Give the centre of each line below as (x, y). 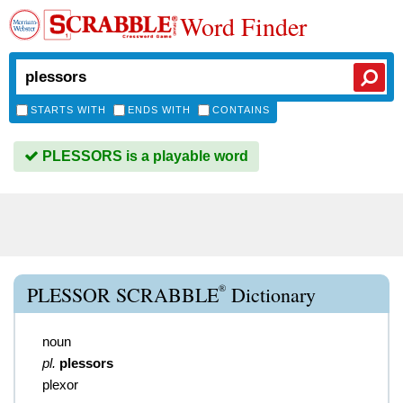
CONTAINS (241, 110)
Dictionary (271, 295)
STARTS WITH (68, 110)
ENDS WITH (159, 110)
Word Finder (243, 26)
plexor (60, 385)
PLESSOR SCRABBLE (123, 295)
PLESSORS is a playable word (143, 156)
